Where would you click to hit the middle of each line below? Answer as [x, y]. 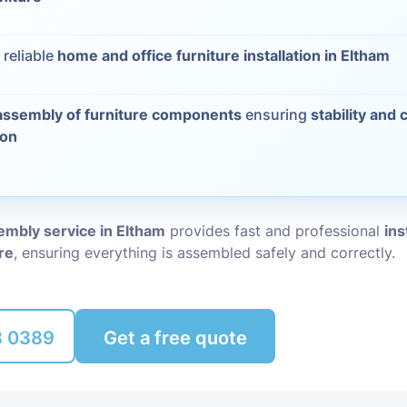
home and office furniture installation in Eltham [224, 55]
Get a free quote [176, 338]
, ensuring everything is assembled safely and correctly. [205, 253]
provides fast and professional [275, 231]
